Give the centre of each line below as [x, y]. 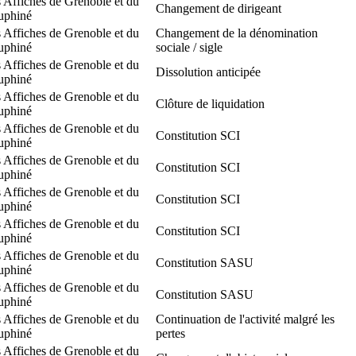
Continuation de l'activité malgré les [245, 319]
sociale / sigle [189, 47]
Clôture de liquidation [210, 103]
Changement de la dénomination [237, 33]
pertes [170, 333]
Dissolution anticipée [208, 72]
